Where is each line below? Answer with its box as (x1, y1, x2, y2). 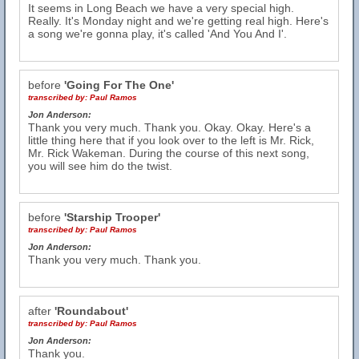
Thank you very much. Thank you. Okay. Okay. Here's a (28, 121, 311, 134)
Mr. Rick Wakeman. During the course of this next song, (28, 147, 309, 159)
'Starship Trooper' (64, 211, 160, 224)
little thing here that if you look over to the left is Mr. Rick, (28, 134, 314, 147)
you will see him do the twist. (28, 159, 172, 172)
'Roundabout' (54, 305, 128, 317)
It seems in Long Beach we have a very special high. (28, 2, 294, 14)
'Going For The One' (64, 79, 174, 91)
